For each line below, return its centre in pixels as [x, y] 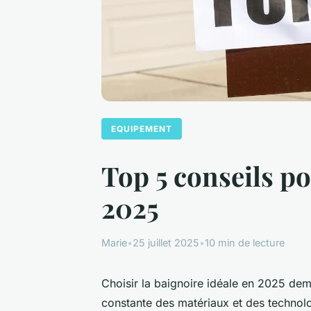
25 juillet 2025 [166, 242]
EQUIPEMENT [142, 128]
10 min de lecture [245, 242]
